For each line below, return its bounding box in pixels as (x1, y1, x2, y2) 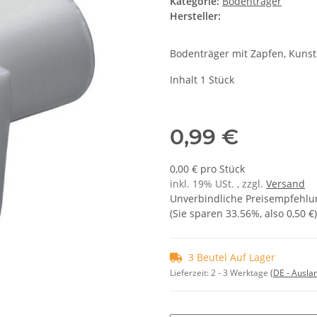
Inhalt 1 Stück (170, 73, 234, 87)
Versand (266, 177, 305, 191)
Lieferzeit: (170, 267, 211, 279)
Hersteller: (170, 9, 221, 23)
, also (260, 207, 287, 221)
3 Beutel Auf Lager (188, 250, 275, 265)
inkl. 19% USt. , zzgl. (170, 177, 266, 191)
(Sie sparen (170, 207, 226, 221)
